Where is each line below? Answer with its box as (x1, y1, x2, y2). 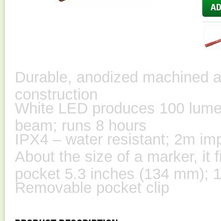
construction (15, 86, 98, 99)
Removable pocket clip (15, 179, 169, 196)
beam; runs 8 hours (15, 117, 147, 130)
